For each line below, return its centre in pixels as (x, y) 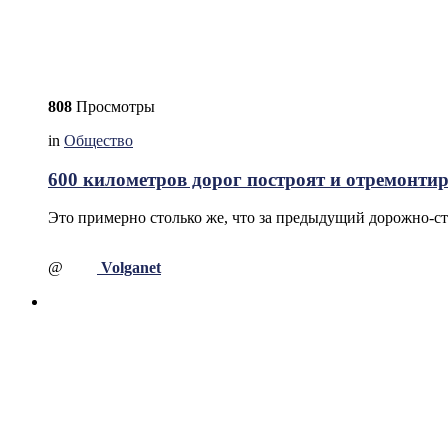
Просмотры (113, 106)
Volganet (131, 268)
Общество (98, 140)
